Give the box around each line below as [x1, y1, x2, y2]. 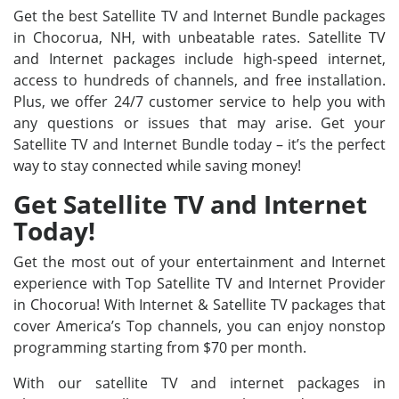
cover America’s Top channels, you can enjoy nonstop [13, 316, 386, 336]
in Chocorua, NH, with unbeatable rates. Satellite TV [13, 28, 386, 47]
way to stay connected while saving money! [13, 156, 301, 175]
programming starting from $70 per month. [13, 338, 306, 357]
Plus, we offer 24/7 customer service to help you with [13, 92, 386, 111]
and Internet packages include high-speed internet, [13, 49, 386, 69]
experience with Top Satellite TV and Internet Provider [13, 273, 386, 293]
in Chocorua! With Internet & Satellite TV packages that [13, 295, 386, 314]
